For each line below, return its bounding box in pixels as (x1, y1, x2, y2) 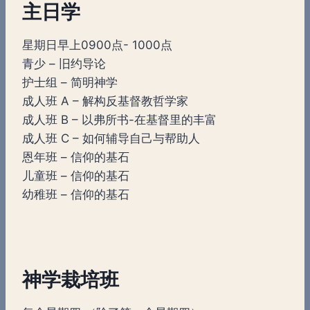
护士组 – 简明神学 (22, 75, 118, 89)
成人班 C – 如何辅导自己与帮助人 (22, 131, 200, 145)
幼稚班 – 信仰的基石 (22, 187, 129, 201)
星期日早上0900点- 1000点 (22, 37, 172, 52)
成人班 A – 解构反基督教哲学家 (22, 93, 188, 108)
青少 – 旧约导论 (22, 56, 106, 71)
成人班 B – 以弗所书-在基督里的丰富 (22, 112, 217, 127)
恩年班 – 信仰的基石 (22, 149, 129, 164)
